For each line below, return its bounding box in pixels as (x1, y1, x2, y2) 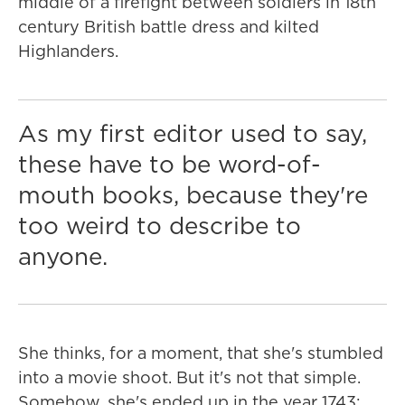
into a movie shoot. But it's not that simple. (18, 366, 361, 390)
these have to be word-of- (18, 147, 321, 182)
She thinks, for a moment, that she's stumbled (18, 342, 383, 365)
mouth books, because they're (18, 178, 368, 212)
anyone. (18, 240, 108, 274)
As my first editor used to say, (18, 117, 367, 151)
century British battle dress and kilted (18, 15, 319, 39)
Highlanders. (18, 40, 118, 63)
